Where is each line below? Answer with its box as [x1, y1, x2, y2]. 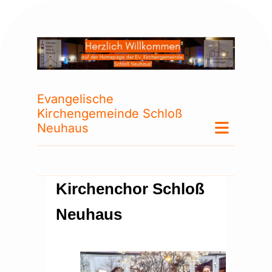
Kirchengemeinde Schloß [37, 106, 182, 121]
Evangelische [37, 92, 114, 107]
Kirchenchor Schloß [56, 180, 205, 199]
